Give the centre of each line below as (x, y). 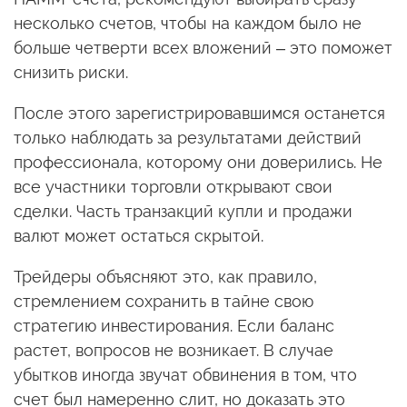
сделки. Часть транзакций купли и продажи (183, 212)
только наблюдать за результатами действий (188, 138)
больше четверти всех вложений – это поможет (203, 48)
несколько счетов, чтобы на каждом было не (188, 24)
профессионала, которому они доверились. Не (198, 163)
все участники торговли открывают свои (173, 187)
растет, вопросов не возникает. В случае (174, 351)
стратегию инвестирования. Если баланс (174, 326)
